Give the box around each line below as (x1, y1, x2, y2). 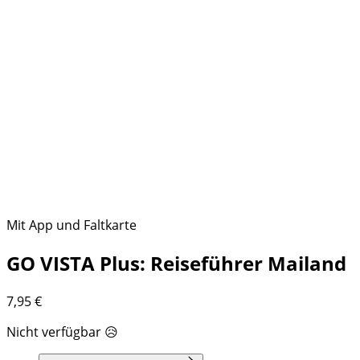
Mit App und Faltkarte (6, 216, 137, 234)
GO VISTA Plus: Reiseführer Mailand (6, 249, 346, 276)
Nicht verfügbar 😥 (6, 322, 118, 341)
